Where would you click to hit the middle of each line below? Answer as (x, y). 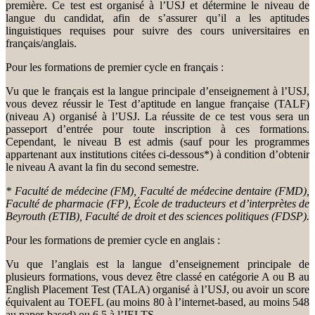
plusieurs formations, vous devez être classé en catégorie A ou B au (157, 276)
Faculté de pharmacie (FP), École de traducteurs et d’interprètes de (157, 203)
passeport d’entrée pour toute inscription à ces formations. (157, 129)
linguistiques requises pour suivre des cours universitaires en (157, 30)
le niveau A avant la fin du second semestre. (102, 167)
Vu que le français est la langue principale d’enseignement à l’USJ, (157, 91)
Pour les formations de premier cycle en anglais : (113, 240)
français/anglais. (41, 43)
